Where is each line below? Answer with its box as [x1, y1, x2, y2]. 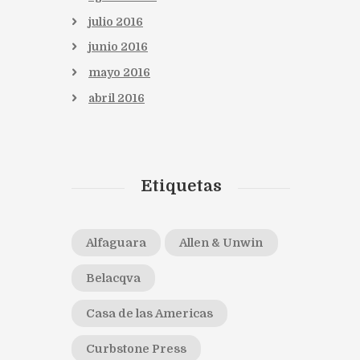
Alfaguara [86, 236, 147, 250]
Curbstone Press [86, 342, 187, 356]
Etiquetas [140, 177, 222, 196]
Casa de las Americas [86, 307, 214, 321]
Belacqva [86, 272, 141, 285]
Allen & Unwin [179, 236, 264, 250]
